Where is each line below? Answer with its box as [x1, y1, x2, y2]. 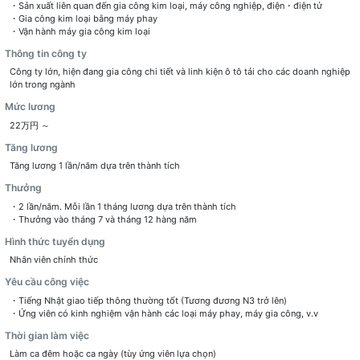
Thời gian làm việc [4, 329, 89, 342]
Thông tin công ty [4, 47, 87, 59]
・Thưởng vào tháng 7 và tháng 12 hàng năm [9, 213, 197, 225]
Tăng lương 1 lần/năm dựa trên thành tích [9, 160, 180, 172]
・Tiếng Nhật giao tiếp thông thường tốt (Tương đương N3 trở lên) [9, 294, 287, 306]
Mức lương [4, 100, 55, 113]
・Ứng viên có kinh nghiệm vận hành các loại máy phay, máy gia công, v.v [9, 307, 318, 319]
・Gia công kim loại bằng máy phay [9, 12, 157, 24]
